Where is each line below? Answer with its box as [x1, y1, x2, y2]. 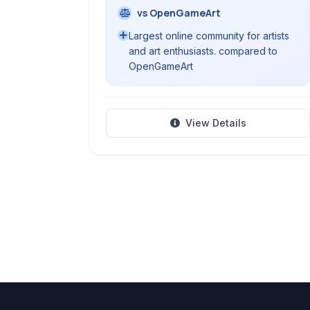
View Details [185, 117, 246, 129]
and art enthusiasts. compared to [129, 45, 277, 57]
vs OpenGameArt [137, 6, 221, 19]
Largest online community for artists [129, 30, 289, 42]
